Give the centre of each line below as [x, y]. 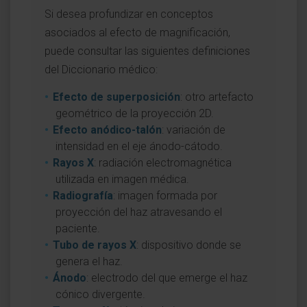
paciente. [78, 229]
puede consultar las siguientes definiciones [147, 51]
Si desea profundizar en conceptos [129, 14]
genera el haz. [89, 261]
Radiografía [83, 196]
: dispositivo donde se [189, 245]
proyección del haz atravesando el [139, 212]
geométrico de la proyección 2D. [135, 113]
